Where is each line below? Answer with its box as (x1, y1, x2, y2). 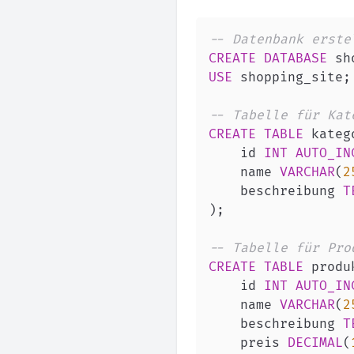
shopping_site (232, 70, 343, 85)
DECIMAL (288, 335, 343, 351)
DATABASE (264, 51, 327, 66)
